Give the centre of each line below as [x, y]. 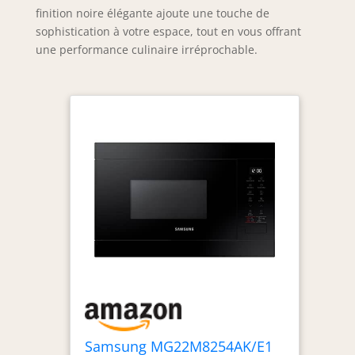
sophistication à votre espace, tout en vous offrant [168, 32]
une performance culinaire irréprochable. [146, 50]
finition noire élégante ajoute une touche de [152, 13]
